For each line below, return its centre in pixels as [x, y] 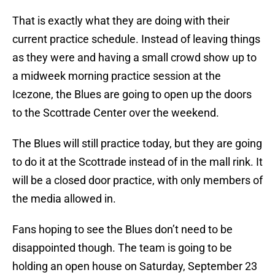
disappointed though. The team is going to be [122, 248]
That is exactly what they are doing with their [121, 21]
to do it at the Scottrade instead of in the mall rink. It [137, 162]
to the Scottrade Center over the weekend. [116, 113]
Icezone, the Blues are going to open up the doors [132, 95]
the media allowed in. [64, 199]
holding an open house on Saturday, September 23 [135, 266]
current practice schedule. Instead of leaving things [136, 39]
